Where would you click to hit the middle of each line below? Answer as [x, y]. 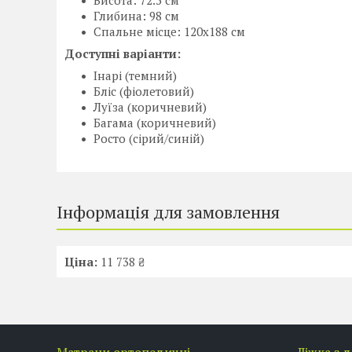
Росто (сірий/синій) [149, 139]
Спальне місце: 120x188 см [169, 32]
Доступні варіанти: [123, 54]
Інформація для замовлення [168, 212]
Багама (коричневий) [155, 123]
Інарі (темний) [135, 76]
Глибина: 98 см [136, 16]
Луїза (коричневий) [150, 107]
